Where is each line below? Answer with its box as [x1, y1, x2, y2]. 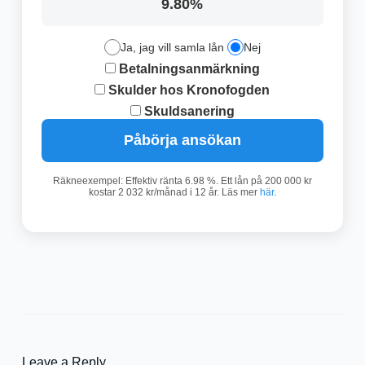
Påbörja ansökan [123, 132, 241, 149]
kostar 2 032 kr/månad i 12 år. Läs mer [88, 187, 260, 199]
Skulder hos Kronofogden [105, 83, 270, 98]
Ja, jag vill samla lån [120, 41, 224, 55]
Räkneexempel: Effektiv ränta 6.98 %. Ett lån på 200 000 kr [52, 175, 312, 187]
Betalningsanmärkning [115, 62, 260, 77]
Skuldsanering [140, 104, 235, 119]
